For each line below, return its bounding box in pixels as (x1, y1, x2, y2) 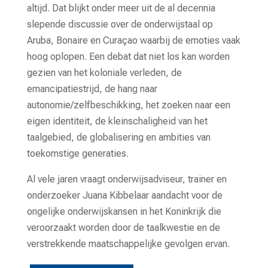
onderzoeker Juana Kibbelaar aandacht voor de (26, 189, 223, 201)
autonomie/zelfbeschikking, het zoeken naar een (26, 99, 230, 111)
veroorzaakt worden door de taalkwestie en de (26, 221, 220, 233)
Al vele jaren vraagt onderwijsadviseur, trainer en (26, 173, 227, 185)
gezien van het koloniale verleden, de (26, 66, 182, 78)
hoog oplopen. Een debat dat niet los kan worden (26, 50, 230, 62)
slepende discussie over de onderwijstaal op (26, 18, 213, 30)
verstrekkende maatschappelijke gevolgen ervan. (26, 237, 230, 249)
